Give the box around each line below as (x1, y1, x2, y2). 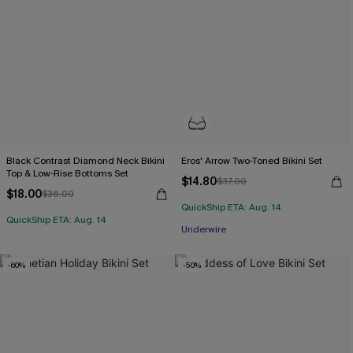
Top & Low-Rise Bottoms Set (6, 167, 128, 180)
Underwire (181, 223, 226, 236)
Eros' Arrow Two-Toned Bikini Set (181, 154, 323, 167)
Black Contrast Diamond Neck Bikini (6, 154, 165, 167)
